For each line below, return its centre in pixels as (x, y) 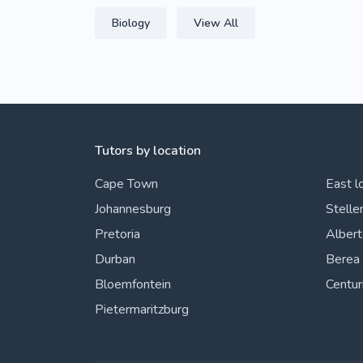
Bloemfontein (133, 284)
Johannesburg (133, 209)
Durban (115, 259)
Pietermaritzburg (142, 310)
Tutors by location (148, 151)
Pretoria (117, 234)
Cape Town (126, 184)
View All (216, 23)
